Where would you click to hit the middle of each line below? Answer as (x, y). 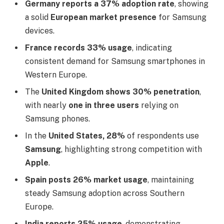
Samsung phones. (57, 118)
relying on (159, 105)
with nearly (47, 105)
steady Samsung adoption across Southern (105, 193)
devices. (40, 30)
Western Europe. (56, 74)
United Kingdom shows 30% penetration (120, 91)
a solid (38, 17)
